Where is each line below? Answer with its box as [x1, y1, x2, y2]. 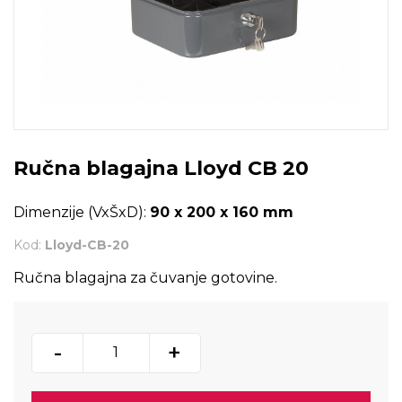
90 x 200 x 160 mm [150, 203, 293, 221]
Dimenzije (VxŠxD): [13, 203, 150, 221]
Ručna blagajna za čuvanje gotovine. [13, 268, 277, 286]
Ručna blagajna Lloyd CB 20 [13, 155, 309, 180]
